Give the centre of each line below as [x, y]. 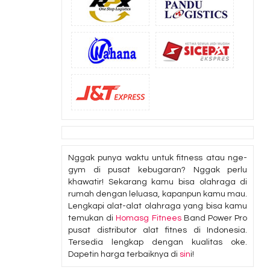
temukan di [92, 218]
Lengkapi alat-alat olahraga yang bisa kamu [158, 206]
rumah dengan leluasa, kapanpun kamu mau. [158, 194]
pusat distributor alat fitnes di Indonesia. [158, 230]
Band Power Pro [214, 218]
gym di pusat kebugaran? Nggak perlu [158, 170]
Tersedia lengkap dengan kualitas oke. [158, 242]
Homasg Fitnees [149, 218]
